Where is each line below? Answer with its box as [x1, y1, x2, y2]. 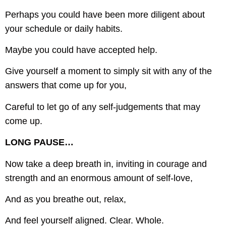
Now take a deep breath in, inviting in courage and [5, 158, 207, 169]
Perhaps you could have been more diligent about [5, 9, 205, 20]
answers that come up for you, [5, 80, 127, 91]
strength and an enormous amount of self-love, [5, 173, 193, 183]
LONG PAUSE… [5, 137, 74, 148]
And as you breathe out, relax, [5, 194, 126, 204]
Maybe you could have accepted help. [5, 45, 157, 55]
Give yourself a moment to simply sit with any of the [5, 66, 212, 77]
